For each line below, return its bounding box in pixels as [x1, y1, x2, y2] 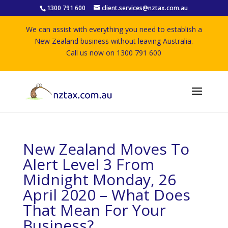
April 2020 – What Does [22, 184, 190, 205]
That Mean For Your [22, 199, 166, 220]
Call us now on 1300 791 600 [66, 48, 162, 58]
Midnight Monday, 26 [22, 169, 176, 190]
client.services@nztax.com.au [102, 4, 188, 12]
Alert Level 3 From [22, 154, 154, 175]
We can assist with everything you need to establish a [25, 24, 202, 34]
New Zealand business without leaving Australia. [35, 36, 193, 46]
